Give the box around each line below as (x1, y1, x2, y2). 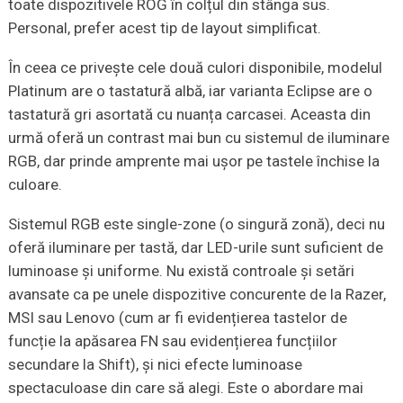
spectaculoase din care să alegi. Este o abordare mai (7, 379, 363, 398)
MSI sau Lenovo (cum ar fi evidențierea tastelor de (7, 309, 347, 327)
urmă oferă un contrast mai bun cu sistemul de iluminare (7, 129, 390, 148)
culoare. (7, 175, 62, 194)
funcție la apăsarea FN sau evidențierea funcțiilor (7, 332, 337, 351)
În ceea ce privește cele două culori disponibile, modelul (7, 58, 382, 77)
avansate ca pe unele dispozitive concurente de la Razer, (7, 285, 386, 304)
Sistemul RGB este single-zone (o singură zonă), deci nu (7, 215, 385, 234)
